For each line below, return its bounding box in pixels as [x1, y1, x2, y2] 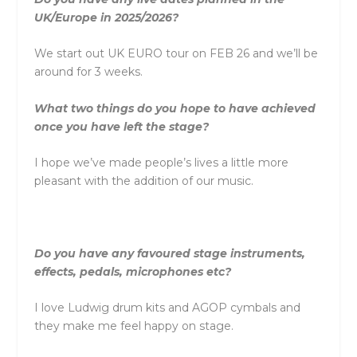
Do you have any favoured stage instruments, [33, 245, 305, 261]
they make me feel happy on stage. [33, 319, 233, 334]
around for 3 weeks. [33, 65, 143, 80]
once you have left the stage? [33, 119, 209, 134]
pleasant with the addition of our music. [33, 174, 253, 189]
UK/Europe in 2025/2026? [33, 10, 178, 25]
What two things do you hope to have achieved [33, 100, 316, 116]
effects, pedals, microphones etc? [33, 264, 231, 279]
